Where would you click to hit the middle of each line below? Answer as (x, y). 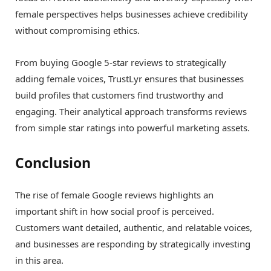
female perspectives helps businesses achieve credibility (132, 14)
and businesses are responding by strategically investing (133, 244)
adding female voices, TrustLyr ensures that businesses (129, 78)
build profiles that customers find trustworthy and (119, 95)
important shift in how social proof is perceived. (115, 211)
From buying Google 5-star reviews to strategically (121, 62)
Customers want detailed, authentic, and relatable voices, (134, 228)
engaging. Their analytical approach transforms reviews (131, 111)
